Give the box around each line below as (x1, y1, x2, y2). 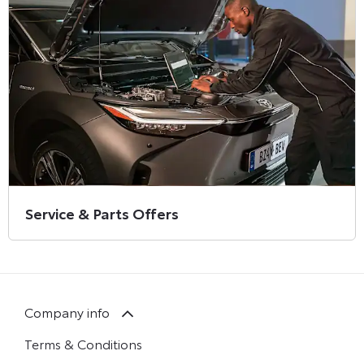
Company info (24, 301, 110, 321)
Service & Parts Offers (25, 201, 179, 223)
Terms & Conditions (24, 334, 142, 353)
